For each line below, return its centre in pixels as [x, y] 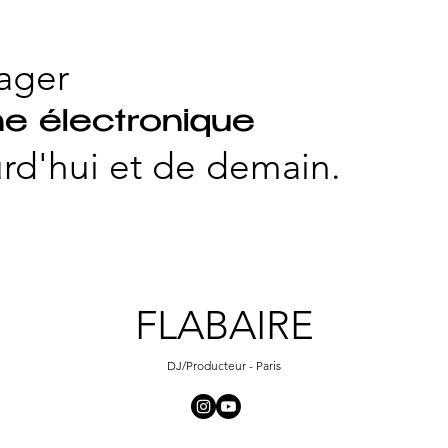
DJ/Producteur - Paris [224, 365]
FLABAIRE [224, 325]
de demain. [241, 166]
